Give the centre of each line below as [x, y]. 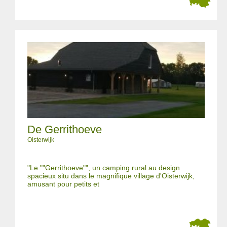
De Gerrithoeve [65, 129]
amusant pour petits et [63, 184]
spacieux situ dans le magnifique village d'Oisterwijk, [111, 176]
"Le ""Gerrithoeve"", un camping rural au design [104, 168]
